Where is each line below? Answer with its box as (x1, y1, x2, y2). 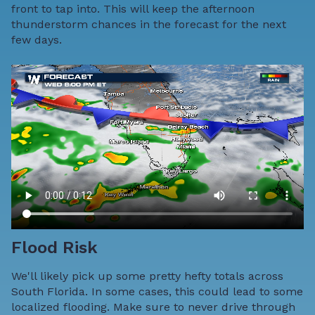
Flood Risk (11, 238, 98, 258)
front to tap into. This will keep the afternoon (11, 2, 255, 16)
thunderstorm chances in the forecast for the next (11, 18, 286, 32)
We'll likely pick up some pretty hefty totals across (11, 269, 283, 283)
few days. (11, 33, 62, 47)
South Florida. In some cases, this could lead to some (11, 285, 303, 299)
